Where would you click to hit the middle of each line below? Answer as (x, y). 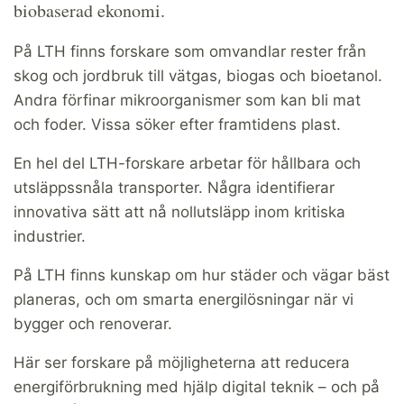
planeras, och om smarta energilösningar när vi (184, 300)
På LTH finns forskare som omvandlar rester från (190, 52)
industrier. (50, 237)
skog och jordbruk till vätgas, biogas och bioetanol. (198, 76)
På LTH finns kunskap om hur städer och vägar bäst (202, 275)
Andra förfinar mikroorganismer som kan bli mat (187, 101)
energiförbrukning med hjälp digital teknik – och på (197, 387)
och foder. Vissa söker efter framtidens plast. (177, 125)
